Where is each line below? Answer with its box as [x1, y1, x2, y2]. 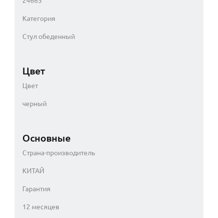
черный [22, 99, 47, 108]
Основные [22, 132, 71, 144]
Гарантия [22, 184, 51, 193]
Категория [22, 14, 55, 22]
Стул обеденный [22, 32, 75, 40]
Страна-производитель [22, 148, 95, 157]
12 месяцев [22, 202, 59, 211]
